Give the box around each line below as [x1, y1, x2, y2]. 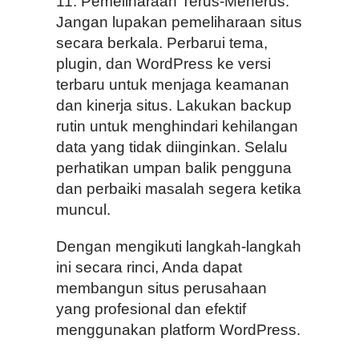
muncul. [56, 201, 111, 219]
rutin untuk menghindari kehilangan [56, 118, 298, 135]
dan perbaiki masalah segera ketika [56, 180, 301, 198]
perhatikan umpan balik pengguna [56, 159, 292, 177]
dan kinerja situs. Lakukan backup [56, 97, 292, 115]
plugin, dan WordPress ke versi [56, 55, 271, 73]
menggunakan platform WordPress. [56, 321, 301, 338]
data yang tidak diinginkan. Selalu [56, 139, 288, 156]
